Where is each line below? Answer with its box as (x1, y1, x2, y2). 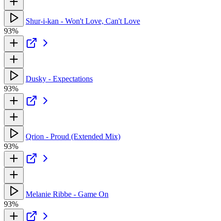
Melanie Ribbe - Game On (26, 189, 109, 198)
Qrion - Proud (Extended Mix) (26, 132, 120, 141)
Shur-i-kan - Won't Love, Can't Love (26, 16, 140, 25)
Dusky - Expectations (26, 74, 93, 83)
